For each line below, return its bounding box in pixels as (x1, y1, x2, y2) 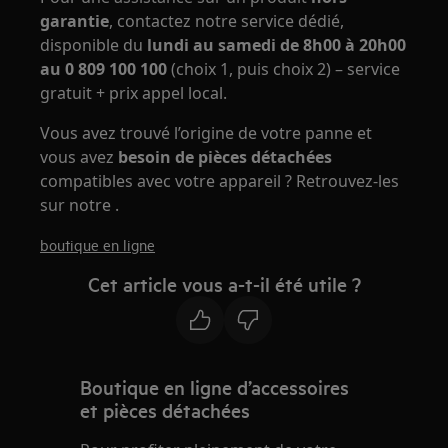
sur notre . (40, 194, 120, 216)
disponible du (40, 34, 148, 56)
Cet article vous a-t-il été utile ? (87, 271, 361, 297)
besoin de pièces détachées (118, 146, 333, 168)
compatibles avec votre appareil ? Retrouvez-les (40, 170, 400, 192)
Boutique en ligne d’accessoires (80, 374, 350, 400)
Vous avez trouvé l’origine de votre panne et (40, 122, 373, 144)
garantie (40, 10, 110, 32)
